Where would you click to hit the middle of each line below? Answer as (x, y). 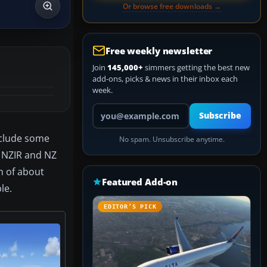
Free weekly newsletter (159, 51)
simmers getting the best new (196, 67)
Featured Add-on (140, 182)
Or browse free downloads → (172, 6)
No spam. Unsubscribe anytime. (172, 139)
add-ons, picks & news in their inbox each (165, 79)
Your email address (125, 108)
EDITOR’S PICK (130, 207)
